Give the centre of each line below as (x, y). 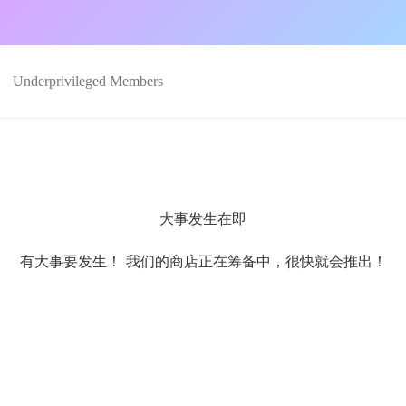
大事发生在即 (203, 219)
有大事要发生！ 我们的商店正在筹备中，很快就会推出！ (203, 261)
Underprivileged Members (88, 81)
